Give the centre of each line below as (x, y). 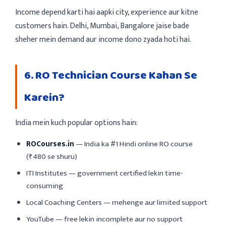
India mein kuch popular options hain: (76, 122)
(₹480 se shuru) (52, 156)
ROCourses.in (50, 144)
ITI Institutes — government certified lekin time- (105, 173)
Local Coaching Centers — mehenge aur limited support (117, 202)
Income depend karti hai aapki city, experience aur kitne (107, 12)
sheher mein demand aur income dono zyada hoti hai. (103, 39)
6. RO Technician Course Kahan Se (111, 75)
